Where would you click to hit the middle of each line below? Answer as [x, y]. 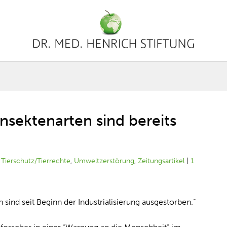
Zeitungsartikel [161, 161]
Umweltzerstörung [104, 161]
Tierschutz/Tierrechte [36, 161]
